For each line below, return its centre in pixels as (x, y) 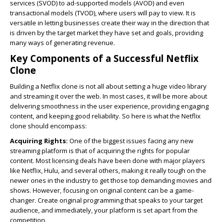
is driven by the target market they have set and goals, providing (107, 33)
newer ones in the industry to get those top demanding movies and (111, 180)
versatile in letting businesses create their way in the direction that (110, 23)
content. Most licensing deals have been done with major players (108, 161)
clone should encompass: (48, 126)
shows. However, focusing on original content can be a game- (102, 190)
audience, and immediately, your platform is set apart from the (104, 210)
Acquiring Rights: (39, 141)
